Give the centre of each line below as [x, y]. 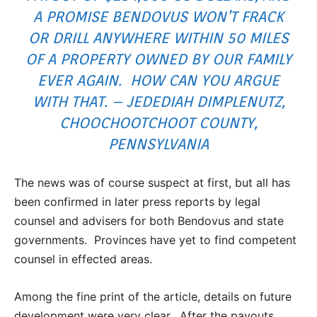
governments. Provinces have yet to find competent [155, 240]
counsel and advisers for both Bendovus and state [149, 220]
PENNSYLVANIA [158, 144]
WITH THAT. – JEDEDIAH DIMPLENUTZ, [158, 101]
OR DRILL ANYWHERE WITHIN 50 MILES [158, 38]
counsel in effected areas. [83, 259]
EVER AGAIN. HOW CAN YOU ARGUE [158, 80]
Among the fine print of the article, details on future [153, 296]
